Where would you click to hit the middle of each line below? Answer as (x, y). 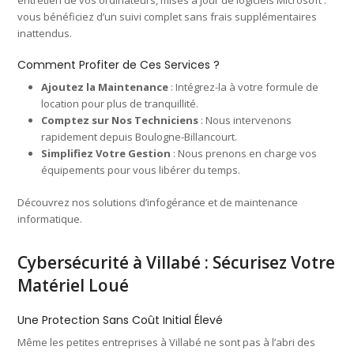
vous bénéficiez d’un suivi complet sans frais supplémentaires (168, 16)
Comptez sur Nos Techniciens (120, 120)
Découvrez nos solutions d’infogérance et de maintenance (158, 202)
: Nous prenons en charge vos (244, 153)
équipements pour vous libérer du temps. (141, 169)
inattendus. (45, 33)
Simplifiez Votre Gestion (106, 153)
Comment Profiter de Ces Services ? (119, 64)
